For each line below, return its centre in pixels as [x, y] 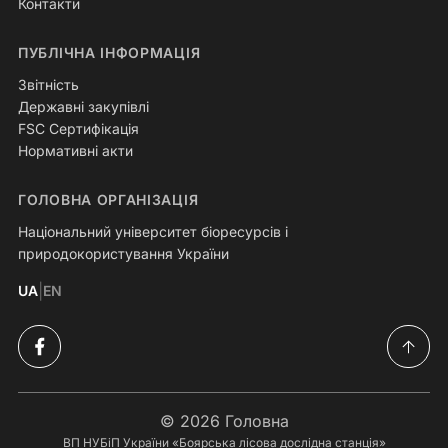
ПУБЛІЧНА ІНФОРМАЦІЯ [109, 53]
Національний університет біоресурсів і [153, 232]
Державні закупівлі [83, 107]
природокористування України [123, 254]
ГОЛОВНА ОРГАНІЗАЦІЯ [108, 200]
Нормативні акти [75, 151]
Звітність [48, 85]
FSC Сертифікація [78, 129]
